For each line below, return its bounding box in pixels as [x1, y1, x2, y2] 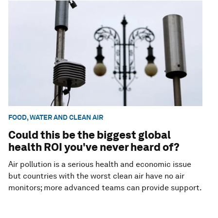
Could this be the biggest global [8, 128, 171, 142]
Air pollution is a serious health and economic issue [8, 160, 192, 169]
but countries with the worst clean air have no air [8, 171, 185, 181]
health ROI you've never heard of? [8, 141, 180, 154]
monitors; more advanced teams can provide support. [8, 183, 202, 193]
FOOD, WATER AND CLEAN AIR [8, 113, 104, 122]
